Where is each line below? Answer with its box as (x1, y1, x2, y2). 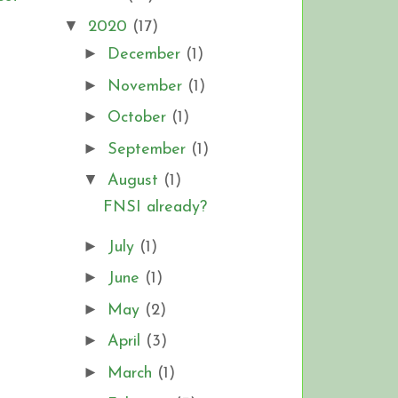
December (107, 46, 186, 64)
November (107, 77, 187, 95)
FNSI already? (102, 199, 207, 217)
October (107, 109, 171, 127)
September (107, 140, 191, 158)
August (107, 172, 163, 190)
